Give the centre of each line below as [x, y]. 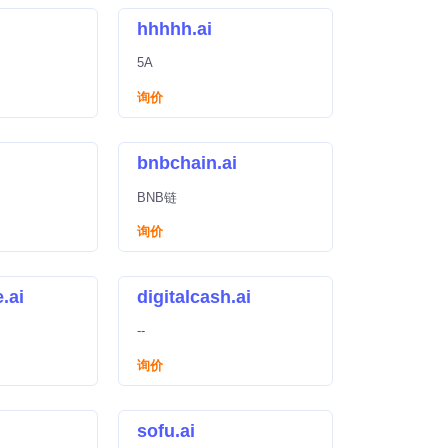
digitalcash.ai [194, 297]
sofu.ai [166, 431]
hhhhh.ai [174, 29]
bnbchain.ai [187, 163]
